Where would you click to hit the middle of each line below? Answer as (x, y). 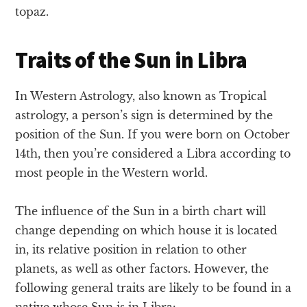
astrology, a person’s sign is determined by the (144, 115)
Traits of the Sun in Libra (131, 60)
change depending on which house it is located (147, 230)
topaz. (32, 11)
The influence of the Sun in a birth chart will (141, 211)
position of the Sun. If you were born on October (153, 134)
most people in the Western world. (112, 172)
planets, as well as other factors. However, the (142, 268)
